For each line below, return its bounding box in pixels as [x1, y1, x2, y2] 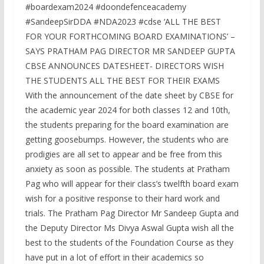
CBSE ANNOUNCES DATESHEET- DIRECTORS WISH [25, 60, 224, 72]
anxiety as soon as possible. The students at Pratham [25, 163, 230, 175]
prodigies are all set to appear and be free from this [25, 148, 222, 160]
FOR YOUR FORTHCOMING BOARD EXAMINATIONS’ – [25, 31, 235, 42]
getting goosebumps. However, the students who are [25, 134, 229, 146]
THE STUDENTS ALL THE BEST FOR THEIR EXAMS [25, 75, 220, 87]
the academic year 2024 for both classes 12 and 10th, [25, 104, 230, 116]
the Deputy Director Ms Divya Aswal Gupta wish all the [25, 222, 234, 234]
